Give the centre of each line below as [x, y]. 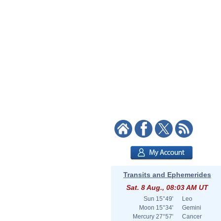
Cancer [192, 217]
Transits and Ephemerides [167, 175]
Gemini [192, 208]
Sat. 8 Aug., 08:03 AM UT [167, 187]
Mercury [144, 217]
